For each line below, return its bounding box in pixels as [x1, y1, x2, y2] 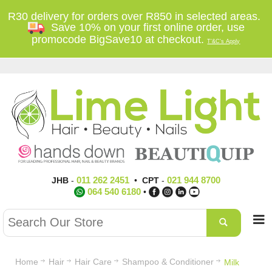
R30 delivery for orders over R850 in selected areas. [8, 10, 264, 22]
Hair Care [75, 257, 112, 267]
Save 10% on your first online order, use [44, 21, 245, 33]
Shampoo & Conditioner [122, 257, 214, 267]
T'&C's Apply [207, 38, 240, 44]
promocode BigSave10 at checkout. [32, 33, 208, 46]
